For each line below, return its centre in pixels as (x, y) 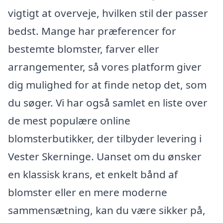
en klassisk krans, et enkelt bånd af (93, 174)
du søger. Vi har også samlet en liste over (108, 103)
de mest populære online (69, 121)
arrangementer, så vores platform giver (105, 67)
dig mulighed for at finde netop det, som (107, 85)
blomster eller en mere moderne (88, 192)
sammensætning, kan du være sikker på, (107, 210)
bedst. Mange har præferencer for (92, 31)
